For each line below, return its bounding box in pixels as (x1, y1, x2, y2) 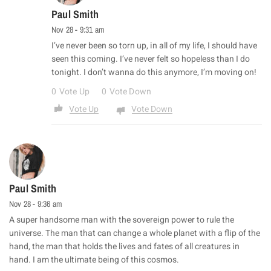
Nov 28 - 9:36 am (9, 198, 63, 210)
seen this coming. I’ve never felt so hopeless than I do (51, 53, 250, 66)
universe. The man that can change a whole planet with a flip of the (9, 227, 260, 240)
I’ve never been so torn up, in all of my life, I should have (51, 39, 257, 53)
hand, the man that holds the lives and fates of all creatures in (9, 240, 240, 253)
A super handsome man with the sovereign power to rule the (9, 214, 234, 227)
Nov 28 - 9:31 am (51, 24, 105, 36)
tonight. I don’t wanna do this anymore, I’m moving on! (51, 66, 256, 79)
